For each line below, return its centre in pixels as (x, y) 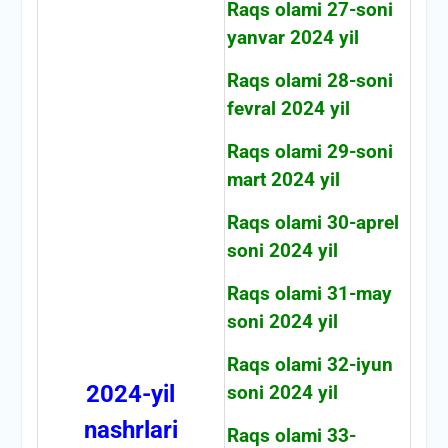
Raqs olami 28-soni (309, 80)
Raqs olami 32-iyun (309, 364)
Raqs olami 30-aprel (312, 222)
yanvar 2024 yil (292, 37)
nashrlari (130, 429)
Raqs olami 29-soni (309, 151)
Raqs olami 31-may (309, 293)
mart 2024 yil (283, 179)
